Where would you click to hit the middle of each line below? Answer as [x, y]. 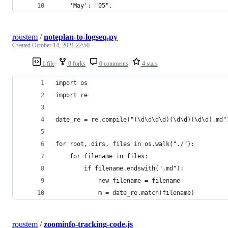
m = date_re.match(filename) [125, 193]
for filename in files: [102, 156]
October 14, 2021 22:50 [61, 45]
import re [72, 95]
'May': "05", [84, 5]
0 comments [113, 63]
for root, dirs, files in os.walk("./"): [125, 144]
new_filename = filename [118, 180]
